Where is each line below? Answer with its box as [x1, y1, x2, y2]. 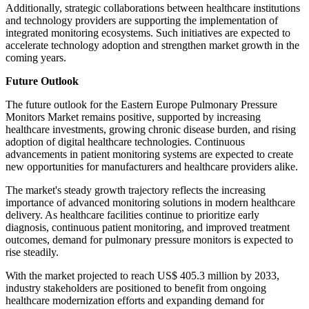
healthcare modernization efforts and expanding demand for [6, 294, 264, 306]
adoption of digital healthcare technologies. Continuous [6, 135, 245, 148]
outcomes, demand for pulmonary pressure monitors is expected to [6, 233, 293, 246]
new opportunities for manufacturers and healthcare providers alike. [6, 160, 298, 172]
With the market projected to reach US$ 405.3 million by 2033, [6, 269, 279, 281]
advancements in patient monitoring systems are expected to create [6, 148, 293, 160]
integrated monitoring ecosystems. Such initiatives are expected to [6, 26, 290, 39]
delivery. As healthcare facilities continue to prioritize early [6, 208, 259, 221]
